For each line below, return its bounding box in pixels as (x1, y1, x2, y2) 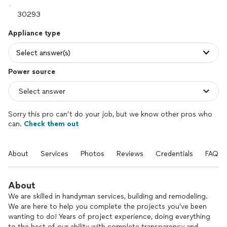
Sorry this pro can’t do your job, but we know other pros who (8, 110, 212, 119)
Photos (81, 149, 104, 158)
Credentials (156, 149, 193, 158)
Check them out (24, 120, 79, 128)
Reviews (117, 149, 143, 158)
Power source (8, 67, 55, 76)
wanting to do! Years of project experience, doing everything (8, 212, 210, 221)
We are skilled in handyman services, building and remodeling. (8, 192, 208, 201)
